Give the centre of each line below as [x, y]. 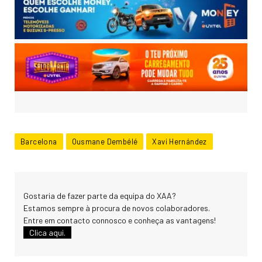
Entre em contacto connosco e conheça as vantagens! [120, 220]
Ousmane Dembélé [105, 141]
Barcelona [39, 141]
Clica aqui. [47, 232]
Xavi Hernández [180, 141]
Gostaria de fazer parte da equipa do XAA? [100, 195]
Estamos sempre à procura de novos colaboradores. [117, 208]
